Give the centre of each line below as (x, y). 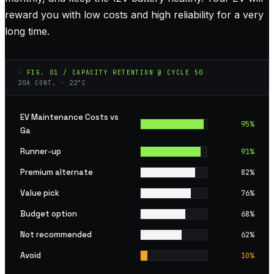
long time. (27, 31)
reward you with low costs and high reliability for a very (134, 14)
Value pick (40, 193)
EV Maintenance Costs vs (69, 117)
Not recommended (56, 234)
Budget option (49, 213)
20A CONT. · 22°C (52, 83)
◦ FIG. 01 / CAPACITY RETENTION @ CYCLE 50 (111, 72)
